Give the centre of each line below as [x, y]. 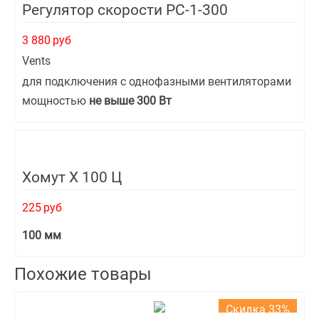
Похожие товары [83, 274]
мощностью [56, 101]
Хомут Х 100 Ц [72, 177]
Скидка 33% [258, 309]
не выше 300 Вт [130, 101]
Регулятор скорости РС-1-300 [125, 10]
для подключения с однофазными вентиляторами [157, 82]
